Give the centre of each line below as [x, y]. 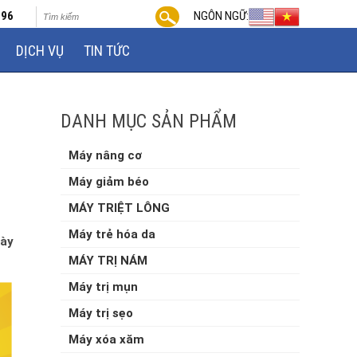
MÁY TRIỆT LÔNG [119, 208]
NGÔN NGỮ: [221, 16]
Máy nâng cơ [105, 155]
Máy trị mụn [103, 287]
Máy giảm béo [109, 182]
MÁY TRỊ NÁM [108, 261]
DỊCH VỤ [39, 50]
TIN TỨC [106, 50]
